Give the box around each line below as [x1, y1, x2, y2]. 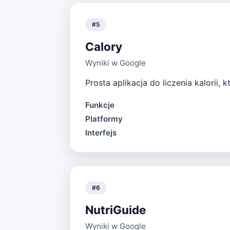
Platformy [85, 113, 123, 124]
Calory [85, 39, 122, 53]
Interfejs [85, 127, 117, 138]
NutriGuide [85, 202, 146, 217]
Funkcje [85, 100, 114, 110]
